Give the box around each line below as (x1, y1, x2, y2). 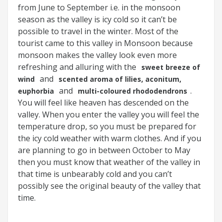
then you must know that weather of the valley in (18, 156, 200, 167)
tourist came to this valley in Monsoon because (18, 37, 193, 49)
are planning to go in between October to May (18, 144, 190, 156)
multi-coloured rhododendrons (78, 86, 187, 96)
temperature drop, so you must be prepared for (18, 120, 196, 132)
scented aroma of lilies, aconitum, (58, 74, 181, 84)
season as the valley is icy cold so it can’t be (18, 13, 177, 25)
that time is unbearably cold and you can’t (18, 168, 172, 179)
